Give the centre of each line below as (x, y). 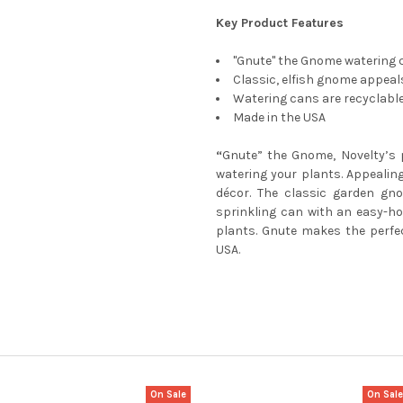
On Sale (169, 395)
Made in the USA (279, 117)
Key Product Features (280, 22)
